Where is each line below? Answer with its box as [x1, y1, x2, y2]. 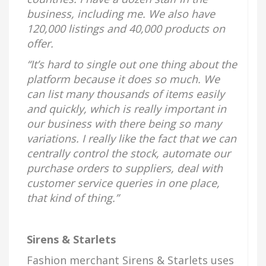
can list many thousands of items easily [27, 87, 224, 101]
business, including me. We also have [27, 7, 215, 21]
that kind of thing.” [27, 191, 119, 205]
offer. [27, 36, 53, 50]
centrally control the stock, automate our [27, 146, 230, 160]
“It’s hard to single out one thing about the [27, 57, 237, 71]
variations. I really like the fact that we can [27, 131, 236, 145]
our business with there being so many [27, 116, 221, 131]
